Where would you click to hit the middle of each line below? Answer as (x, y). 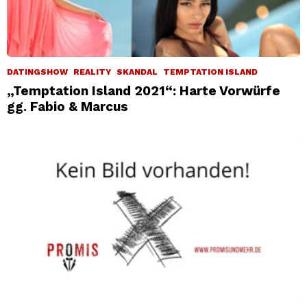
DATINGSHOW (37, 72)
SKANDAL (137, 72)
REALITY (92, 72)
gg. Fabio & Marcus (67, 106)
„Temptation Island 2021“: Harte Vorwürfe (144, 90)
